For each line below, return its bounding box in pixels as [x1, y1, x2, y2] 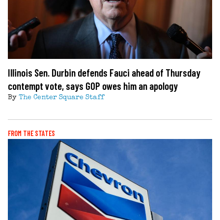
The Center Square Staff [19, 94, 104, 101]
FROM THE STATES [8, 129, 55, 137]
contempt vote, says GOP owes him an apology [8, 79, 178, 92]
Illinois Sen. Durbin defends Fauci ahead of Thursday [8, 66, 200, 79]
